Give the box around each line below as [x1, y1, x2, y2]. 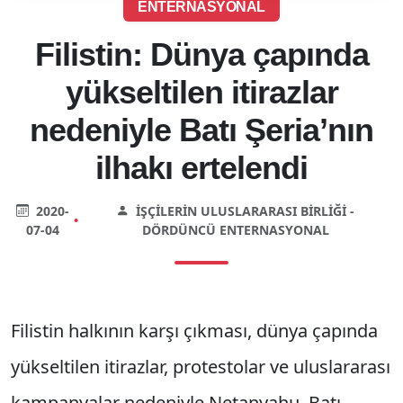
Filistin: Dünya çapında [34, 36, 369, 73]
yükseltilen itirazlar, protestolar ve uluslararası [11, 354, 390, 379]
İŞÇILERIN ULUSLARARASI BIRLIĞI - [132, 201, 355, 219]
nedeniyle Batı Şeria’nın [30, 112, 373, 148]
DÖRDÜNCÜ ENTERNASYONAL [141, 220, 329, 238]
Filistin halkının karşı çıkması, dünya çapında [11, 318, 378, 343]
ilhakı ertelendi [95, 149, 308, 186]
